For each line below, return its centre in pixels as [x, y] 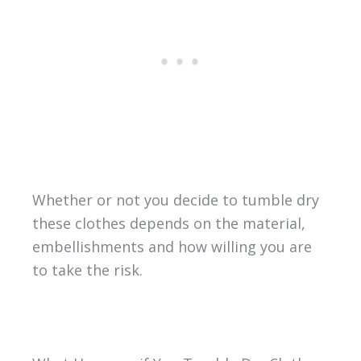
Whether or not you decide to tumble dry [175, 200]
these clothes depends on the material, [168, 224]
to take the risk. [87, 270]
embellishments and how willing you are [172, 247]
